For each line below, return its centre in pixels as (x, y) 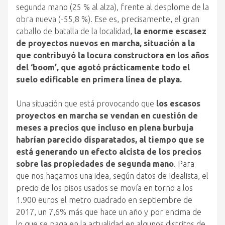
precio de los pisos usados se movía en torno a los (104, 188)
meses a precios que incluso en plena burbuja (105, 128)
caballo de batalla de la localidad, (75, 31)
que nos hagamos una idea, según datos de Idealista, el (112, 176)
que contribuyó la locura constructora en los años (113, 55)
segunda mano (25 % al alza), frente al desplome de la (113, 7)
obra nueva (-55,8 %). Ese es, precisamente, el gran (108, 19)
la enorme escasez (170, 31)
